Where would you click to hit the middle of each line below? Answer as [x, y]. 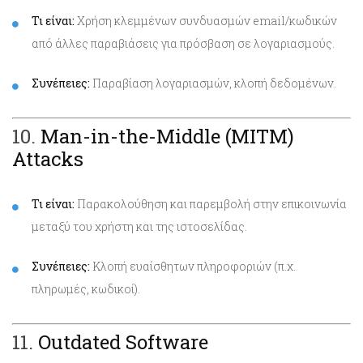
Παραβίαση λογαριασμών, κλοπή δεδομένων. [213, 83]
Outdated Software [123, 342]
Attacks [48, 158]
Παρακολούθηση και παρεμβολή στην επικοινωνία [211, 203]
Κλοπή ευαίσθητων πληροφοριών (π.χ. [193, 266]
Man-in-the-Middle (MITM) [167, 136]
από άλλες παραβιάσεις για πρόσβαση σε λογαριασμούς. [183, 43]
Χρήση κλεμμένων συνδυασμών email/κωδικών [206, 20]
